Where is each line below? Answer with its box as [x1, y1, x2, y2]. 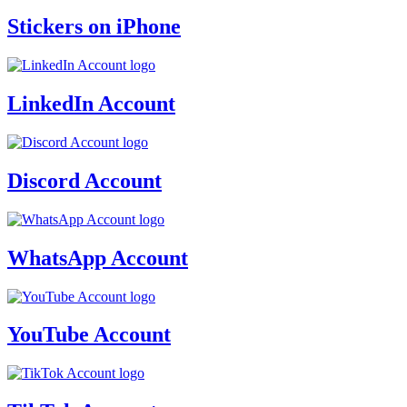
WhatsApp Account [7, 245, 188, 270]
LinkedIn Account [7, 91, 175, 115]
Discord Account [7, 168, 162, 193]
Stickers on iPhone [7, 15, 181, 39]
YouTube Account [7, 323, 171, 347]
